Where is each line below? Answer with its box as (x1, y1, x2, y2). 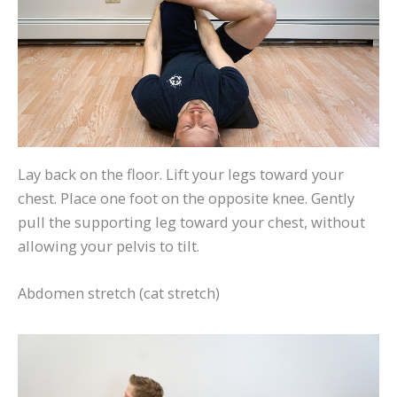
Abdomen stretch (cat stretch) (18, 282, 220, 303)
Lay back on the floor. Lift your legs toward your (18, 163, 344, 184)
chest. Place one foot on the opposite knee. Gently (18, 187, 354, 208)
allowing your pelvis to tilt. (18, 235, 199, 256)
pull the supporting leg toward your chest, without (18, 211, 365, 232)
